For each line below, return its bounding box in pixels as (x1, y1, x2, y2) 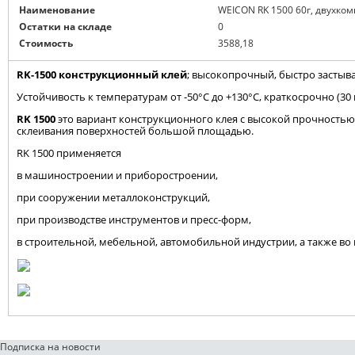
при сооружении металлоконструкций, (17, 190, 210, 205)
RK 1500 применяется (17, 146, 121, 161)
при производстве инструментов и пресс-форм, (17, 212, 251, 227)
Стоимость (19, 36, 73, 51)
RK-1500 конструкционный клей (17, 67, 187, 82)
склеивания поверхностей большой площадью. (17, 124, 254, 139)
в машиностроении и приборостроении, (17, 168, 218, 183)
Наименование (19, 3, 95, 17)
